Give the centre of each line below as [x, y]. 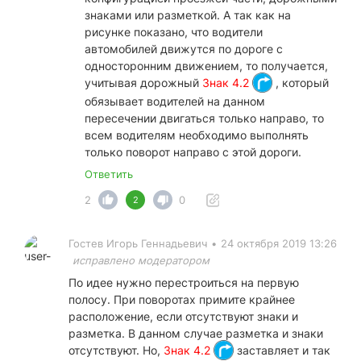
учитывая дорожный [143, 82]
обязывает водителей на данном [175, 101]
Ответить [109, 174]
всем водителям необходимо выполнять [197, 135]
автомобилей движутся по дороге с [184, 48]
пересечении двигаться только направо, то [204, 118]
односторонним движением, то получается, [206, 65]
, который [301, 82]
